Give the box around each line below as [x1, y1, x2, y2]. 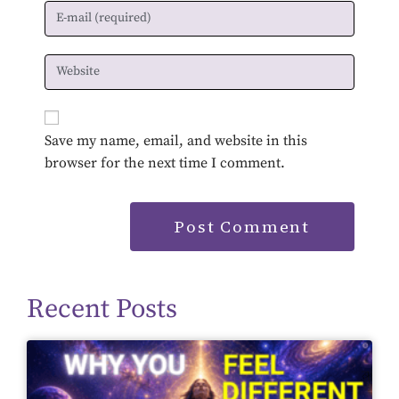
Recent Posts [27, 291, 177, 326]
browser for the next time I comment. [45, 153, 285, 172]
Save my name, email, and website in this [45, 131, 307, 150]
